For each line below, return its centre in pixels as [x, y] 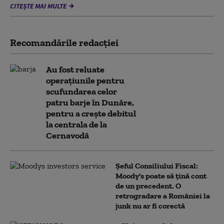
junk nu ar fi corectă [150, 206]
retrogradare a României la [163, 196]
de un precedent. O [148, 186]
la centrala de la [76, 124]
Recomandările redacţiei [64, 42]
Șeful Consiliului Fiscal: [157, 166]
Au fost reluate [75, 69]
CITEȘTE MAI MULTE [38, 6]
